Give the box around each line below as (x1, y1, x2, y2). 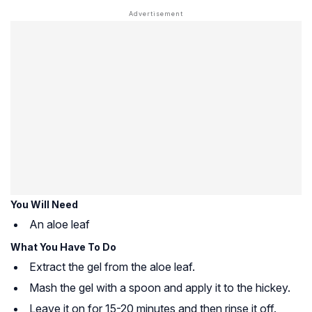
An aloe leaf (29, 217, 90, 232)
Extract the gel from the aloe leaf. (29, 260, 195, 274)
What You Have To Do (10, 241, 116, 253)
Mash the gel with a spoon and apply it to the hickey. (29, 281, 290, 295)
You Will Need (10, 198, 78, 211)
